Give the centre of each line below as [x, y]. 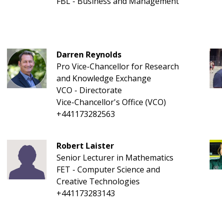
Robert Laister [85, 146]
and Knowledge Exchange [104, 78]
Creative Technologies [98, 181]
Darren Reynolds [89, 55]
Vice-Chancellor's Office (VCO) [111, 102]
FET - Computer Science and [108, 169]
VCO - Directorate [89, 90]
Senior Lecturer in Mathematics [115, 158]
